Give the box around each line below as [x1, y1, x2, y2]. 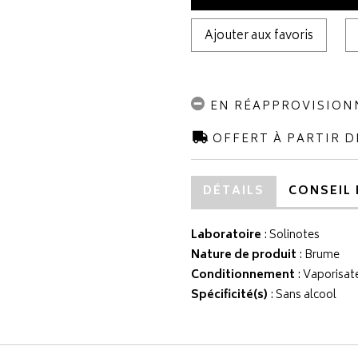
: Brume [296, 245, 340, 265]
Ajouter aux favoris [205, 26, 313, 47]
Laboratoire [191, 225, 261, 245]
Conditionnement [191, 265, 295, 285]
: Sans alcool [268, 285, 336, 305]
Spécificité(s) [191, 285, 268, 305]
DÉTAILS [203, 181, 265, 201]
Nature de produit [191, 245, 296, 265]
